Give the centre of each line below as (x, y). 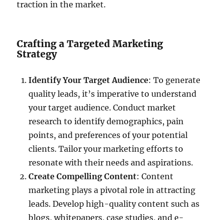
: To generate (175, 80)
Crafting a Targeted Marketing (90, 43)
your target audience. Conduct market (102, 107)
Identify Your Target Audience (89, 80)
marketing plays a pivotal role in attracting (112, 190)
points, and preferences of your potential (108, 135)
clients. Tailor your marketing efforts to (106, 149)
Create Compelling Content (83, 176)
